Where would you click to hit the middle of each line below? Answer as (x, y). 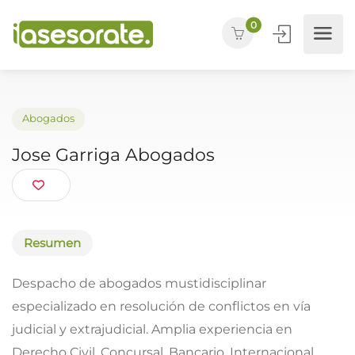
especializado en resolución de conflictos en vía (161, 306)
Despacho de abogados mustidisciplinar (139, 283)
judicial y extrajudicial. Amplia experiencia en (152, 329)
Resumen (52, 242)
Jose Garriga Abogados (123, 168)
